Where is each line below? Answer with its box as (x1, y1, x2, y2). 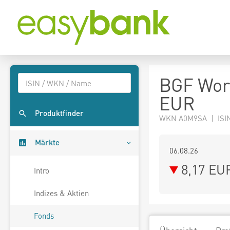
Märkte (35, 137, 60, 148)
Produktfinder (35, 108, 84, 119)
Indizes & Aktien (34, 188, 89, 199)
